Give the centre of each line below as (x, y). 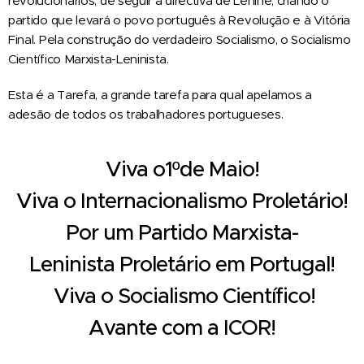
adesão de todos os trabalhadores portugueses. (146, 114)
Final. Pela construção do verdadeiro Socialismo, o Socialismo (180, 39)
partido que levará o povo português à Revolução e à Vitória (180, 19)
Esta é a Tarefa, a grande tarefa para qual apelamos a (160, 94)
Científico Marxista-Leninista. (89, 58)
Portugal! (292, 264)
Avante (125, 327)
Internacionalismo (166, 200)
